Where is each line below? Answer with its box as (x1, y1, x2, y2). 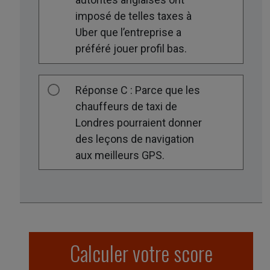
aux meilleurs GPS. (75, 148, 165, 162)
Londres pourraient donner (75, 116, 202, 129)
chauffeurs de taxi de (75, 99, 178, 113)
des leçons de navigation (75, 132, 195, 145)
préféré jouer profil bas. (75, 42, 187, 55)
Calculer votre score (69, 237, 213, 269)
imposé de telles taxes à (75, 10, 192, 23)
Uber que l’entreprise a (75, 26, 182, 39)
